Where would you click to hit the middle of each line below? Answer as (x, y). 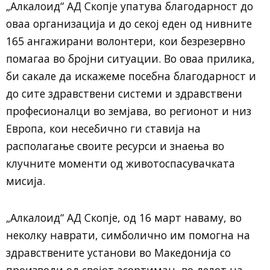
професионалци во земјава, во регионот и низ (129, 111)
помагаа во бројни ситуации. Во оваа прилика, (130, 58)
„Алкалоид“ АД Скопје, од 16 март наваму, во (124, 218)
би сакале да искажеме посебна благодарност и (131, 76)
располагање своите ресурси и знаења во (115, 146)
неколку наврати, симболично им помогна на (128, 235)
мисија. (26, 181)
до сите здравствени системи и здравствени (124, 93)
